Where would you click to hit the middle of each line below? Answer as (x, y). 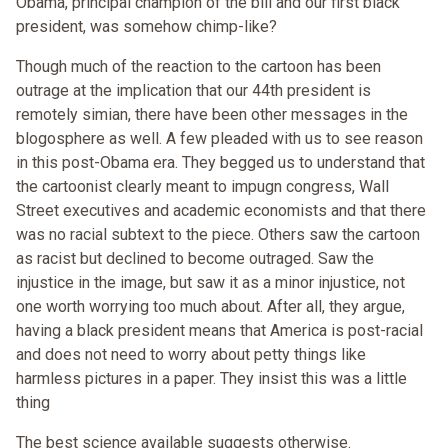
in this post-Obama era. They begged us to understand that (220, 163)
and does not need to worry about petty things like (191, 355)
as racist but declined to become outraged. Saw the (195, 259)
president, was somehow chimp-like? (146, 27)
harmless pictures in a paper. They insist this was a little (211, 379)
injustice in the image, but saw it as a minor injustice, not (210, 283)
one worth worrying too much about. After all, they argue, (210, 307)
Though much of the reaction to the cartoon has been (198, 67)
